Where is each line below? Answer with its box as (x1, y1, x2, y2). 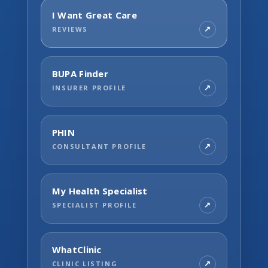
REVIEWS (51, 25, 88, 34)
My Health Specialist (51, 184, 148, 197)
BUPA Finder (51, 67, 109, 80)
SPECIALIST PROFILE (51, 200, 137, 210)
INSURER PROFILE (51, 83, 126, 93)
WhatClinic (51, 243, 102, 255)
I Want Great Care (51, 8, 137, 21)
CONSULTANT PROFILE (51, 142, 147, 151)
